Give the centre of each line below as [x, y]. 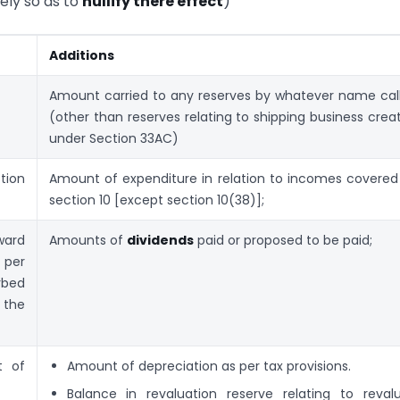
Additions [82, 56]
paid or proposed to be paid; [283, 241]
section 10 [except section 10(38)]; [157, 200]
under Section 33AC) [114, 139]
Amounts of [88, 241]
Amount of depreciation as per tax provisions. [208, 367]
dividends [160, 241]
